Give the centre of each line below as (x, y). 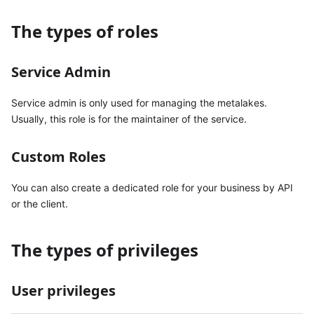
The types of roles (85, 31)
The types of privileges (105, 250)
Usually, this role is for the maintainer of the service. (129, 118)
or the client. (40, 203)
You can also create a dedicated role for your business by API (152, 187)
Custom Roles (59, 156)
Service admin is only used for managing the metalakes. (139, 102)
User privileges (63, 290)
